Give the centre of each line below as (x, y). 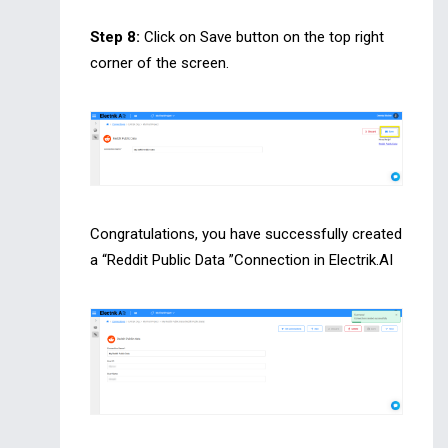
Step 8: (115, 36)
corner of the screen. (159, 62)
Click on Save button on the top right (262, 36)
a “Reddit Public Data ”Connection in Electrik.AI (241, 260)
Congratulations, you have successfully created (246, 234)
